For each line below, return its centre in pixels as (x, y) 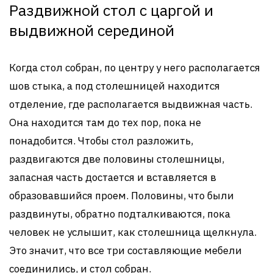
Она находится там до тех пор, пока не (105, 122)
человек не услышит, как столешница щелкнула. (133, 232)
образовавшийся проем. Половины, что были (122, 195)
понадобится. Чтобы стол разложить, (101, 140)
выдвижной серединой (92, 30)
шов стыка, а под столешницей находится (115, 86)
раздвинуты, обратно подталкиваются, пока (120, 214)
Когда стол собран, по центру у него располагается (135, 67)
